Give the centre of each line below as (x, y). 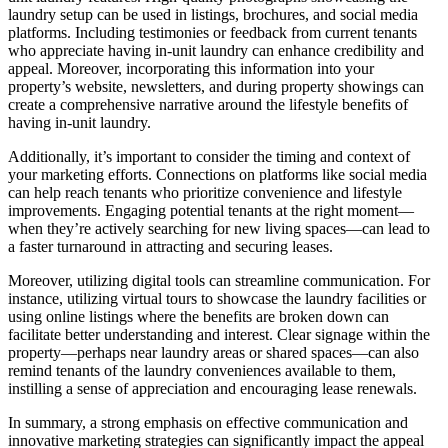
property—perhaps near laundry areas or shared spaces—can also (213, 353)
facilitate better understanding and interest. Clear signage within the (219, 335)
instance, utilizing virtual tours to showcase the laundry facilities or (217, 299)
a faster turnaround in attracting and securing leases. (170, 247)
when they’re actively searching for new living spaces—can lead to (219, 229)
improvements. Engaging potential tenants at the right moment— (211, 211)
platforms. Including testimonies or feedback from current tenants (212, 33)
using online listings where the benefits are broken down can (198, 317)
